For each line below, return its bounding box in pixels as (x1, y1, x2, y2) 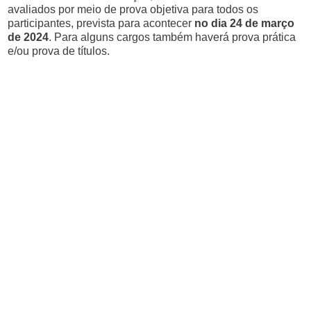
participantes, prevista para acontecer (8, 17, 195, 29)
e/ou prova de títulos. (8, 45, 110, 57)
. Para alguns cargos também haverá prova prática (49, 31, 296, 43)
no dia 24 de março (194, 17, 295, 29)
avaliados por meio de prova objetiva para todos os (8, 3, 259, 15)
